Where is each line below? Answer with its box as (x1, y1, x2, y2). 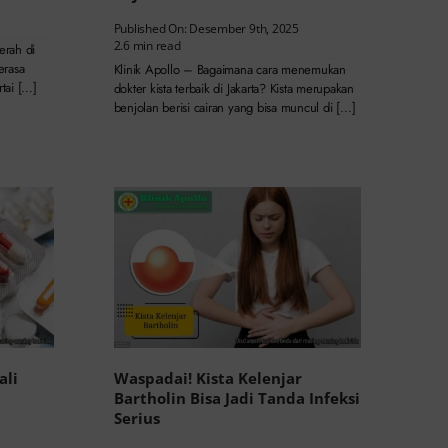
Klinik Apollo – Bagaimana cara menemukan (113, 59, 346, 79)
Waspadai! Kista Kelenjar (113, 368, 302, 389)
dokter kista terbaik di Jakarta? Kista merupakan (113, 78, 354, 98)
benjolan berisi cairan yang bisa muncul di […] (113, 97, 356, 117)
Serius (113, 408, 160, 429)
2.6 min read (113, 36, 181, 54)
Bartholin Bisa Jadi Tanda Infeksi (113, 388, 360, 409)
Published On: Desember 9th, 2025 (113, 19, 299, 37)
